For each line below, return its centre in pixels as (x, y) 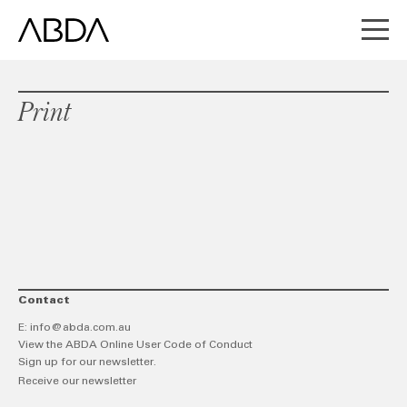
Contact (44, 301)
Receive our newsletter (77, 382)
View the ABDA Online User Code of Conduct (135, 345)
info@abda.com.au (80, 328)
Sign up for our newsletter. (87, 362)
